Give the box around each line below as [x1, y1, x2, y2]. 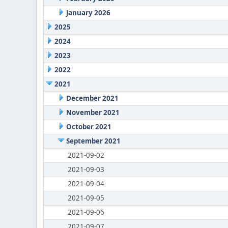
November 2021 [66, 108, 120, 117]
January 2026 [66, 8, 110, 17]
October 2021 [66, 122, 111, 131]
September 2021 [66, 136, 121, 146]
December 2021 [66, 94, 119, 103]
